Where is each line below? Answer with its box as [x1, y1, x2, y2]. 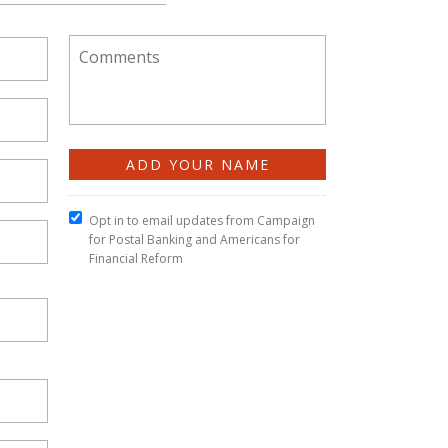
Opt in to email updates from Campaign [89, 212, 316, 229]
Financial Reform [89, 250, 184, 267]
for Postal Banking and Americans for [89, 231, 301, 248]
